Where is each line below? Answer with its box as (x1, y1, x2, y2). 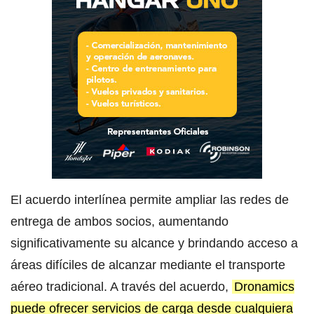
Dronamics (234, 279, 294, 294)
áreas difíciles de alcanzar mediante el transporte (11, 257, 285, 272)
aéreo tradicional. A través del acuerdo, (11, 279, 232, 294)
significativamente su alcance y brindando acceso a (11, 235, 298, 250)
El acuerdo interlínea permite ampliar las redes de (11, 192, 289, 207)
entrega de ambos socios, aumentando (11, 214, 228, 228)
